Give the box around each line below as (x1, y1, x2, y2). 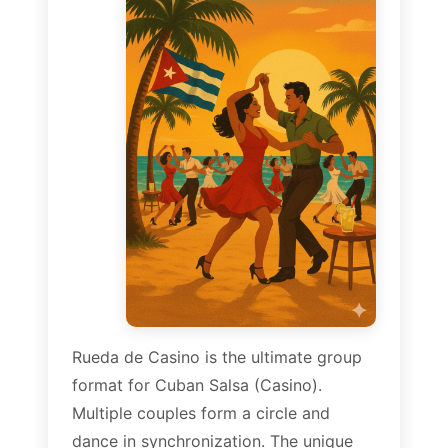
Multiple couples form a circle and (72, 402, 330, 423)
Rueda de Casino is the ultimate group (72, 346, 362, 367)
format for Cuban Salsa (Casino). (72, 374, 322, 395)
